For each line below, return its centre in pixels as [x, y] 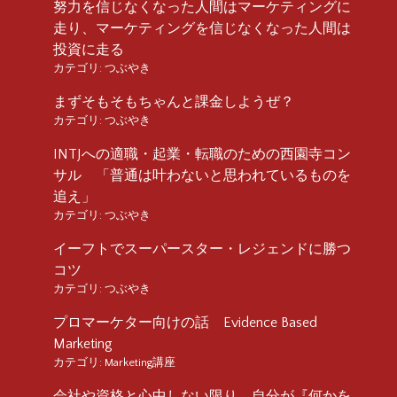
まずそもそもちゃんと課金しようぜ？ [174, 101]
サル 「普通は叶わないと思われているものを [202, 175]
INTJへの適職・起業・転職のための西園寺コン [202, 154]
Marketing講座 [140, 362]
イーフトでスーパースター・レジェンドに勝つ [202, 249]
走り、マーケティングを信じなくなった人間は [202, 28]
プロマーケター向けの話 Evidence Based [185, 322]
